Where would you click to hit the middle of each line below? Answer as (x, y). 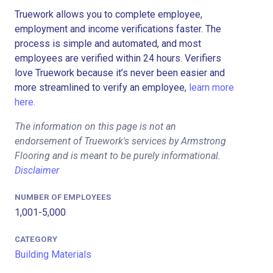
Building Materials (53, 254)
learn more (211, 87)
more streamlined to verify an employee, (102, 87)
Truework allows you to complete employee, (108, 14)
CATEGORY (36, 239)
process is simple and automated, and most (108, 43)
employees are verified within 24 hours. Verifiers (118, 58)
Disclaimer (37, 170)
